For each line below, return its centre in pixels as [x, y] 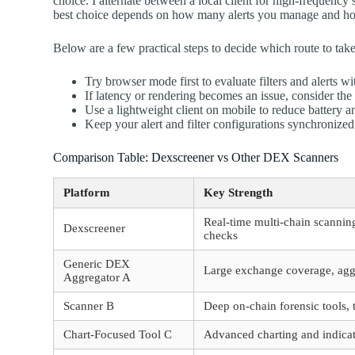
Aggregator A [97, 277]
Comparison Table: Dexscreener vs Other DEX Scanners [196, 157]
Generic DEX [97, 263]
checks [221, 235]
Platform [87, 192]
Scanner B [89, 305]
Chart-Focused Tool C [118, 334]
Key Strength [239, 192]
